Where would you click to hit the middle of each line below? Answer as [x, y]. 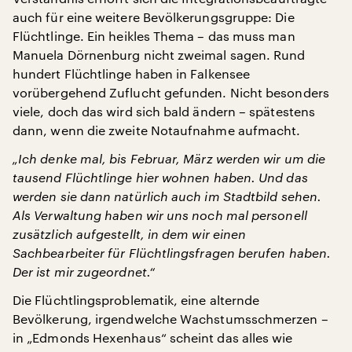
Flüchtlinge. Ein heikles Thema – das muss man [154, 36]
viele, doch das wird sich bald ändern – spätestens [164, 112]
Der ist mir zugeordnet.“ [84, 272]
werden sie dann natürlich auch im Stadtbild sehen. [167, 196]
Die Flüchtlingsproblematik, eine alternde [136, 300]
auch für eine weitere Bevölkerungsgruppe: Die [154, 17]
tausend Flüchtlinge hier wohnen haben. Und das [160, 178]
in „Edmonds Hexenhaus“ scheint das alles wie [153, 338]
